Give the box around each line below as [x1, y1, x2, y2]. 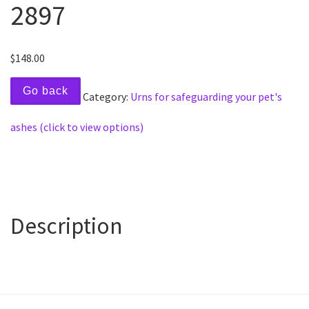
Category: [83, 89, 130, 103]
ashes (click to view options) [10, 119, 143, 134]
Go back [23, 84, 68, 97]
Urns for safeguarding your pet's [130, 89, 282, 103]
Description [10, 211, 123, 241]
